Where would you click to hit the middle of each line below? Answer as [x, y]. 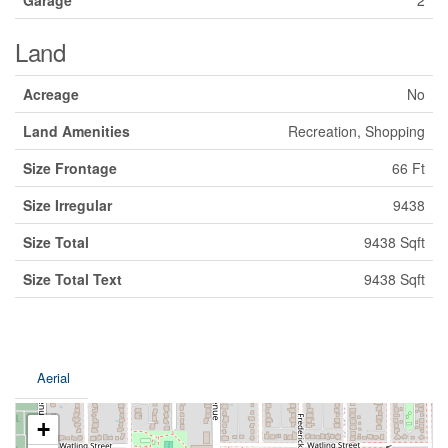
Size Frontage [70, 168]
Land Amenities [76, 131]
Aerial [53, 378]
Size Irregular [67, 205]
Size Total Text [72, 279]
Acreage [51, 94]
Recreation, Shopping [356, 131]
